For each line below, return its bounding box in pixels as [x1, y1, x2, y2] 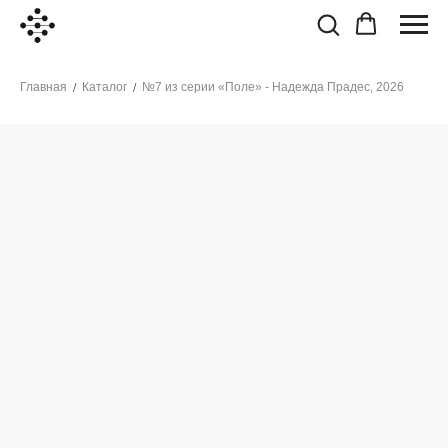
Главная [20, 80, 67, 94]
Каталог [82, 80, 127, 94]
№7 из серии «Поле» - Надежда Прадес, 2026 [142, 80, 404, 94]
